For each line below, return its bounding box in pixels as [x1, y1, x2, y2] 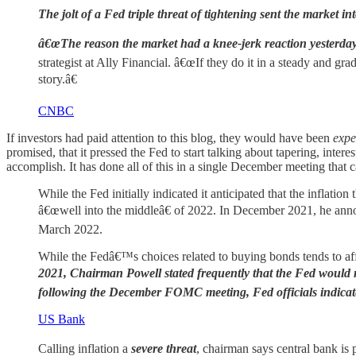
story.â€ [38, 72, 77, 86]
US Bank [38, 311, 85, 326]
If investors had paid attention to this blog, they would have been [6, 130, 333, 145]
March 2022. [38, 222, 103, 236]
